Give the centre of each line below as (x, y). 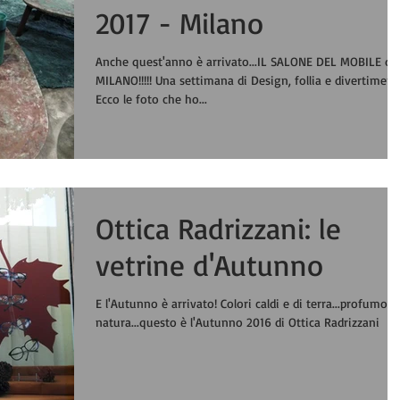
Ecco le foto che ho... (151, 98)
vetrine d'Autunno (209, 264)
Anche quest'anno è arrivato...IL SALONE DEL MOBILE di (245, 61)
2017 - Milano (179, 22)
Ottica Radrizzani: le (218, 228)
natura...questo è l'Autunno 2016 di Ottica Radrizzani (237, 321)
